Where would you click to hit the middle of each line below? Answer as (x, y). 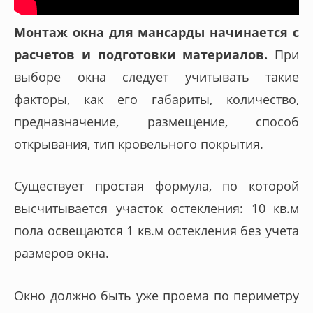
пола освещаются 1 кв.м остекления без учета (156, 231)
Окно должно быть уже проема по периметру (156, 295)
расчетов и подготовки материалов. (141, 54)
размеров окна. (61, 253)
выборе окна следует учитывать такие (156, 77)
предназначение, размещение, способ (156, 121)
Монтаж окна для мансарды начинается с (156, 32)
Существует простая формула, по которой (156, 186)
